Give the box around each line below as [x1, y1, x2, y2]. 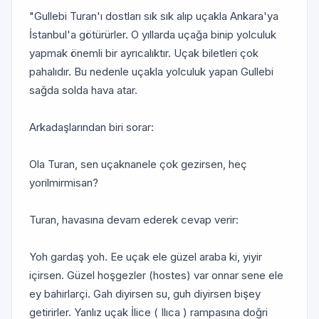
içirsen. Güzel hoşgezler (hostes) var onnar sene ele [29, 268, 283, 282]
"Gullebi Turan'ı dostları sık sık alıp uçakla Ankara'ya [29, 9, 278, 23]
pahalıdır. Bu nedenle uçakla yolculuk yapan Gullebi [29, 65, 273, 78]
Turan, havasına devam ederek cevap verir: [29, 213, 239, 226]
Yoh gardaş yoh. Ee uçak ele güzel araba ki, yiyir [29, 250, 262, 263]
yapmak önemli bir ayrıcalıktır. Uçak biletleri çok [29, 46, 258, 60]
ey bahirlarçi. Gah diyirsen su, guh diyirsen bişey [29, 287, 261, 300]
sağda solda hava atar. [29, 83, 137, 97]
